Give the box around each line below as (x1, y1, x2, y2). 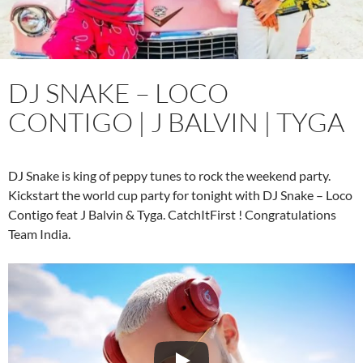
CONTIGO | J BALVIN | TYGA (8, 105, 344, 139)
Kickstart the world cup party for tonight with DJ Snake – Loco (8, 186, 352, 203)
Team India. (8, 225, 70, 241)
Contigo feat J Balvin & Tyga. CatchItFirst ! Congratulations (8, 206, 336, 222)
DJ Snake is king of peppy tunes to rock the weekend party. (8, 167, 331, 183)
